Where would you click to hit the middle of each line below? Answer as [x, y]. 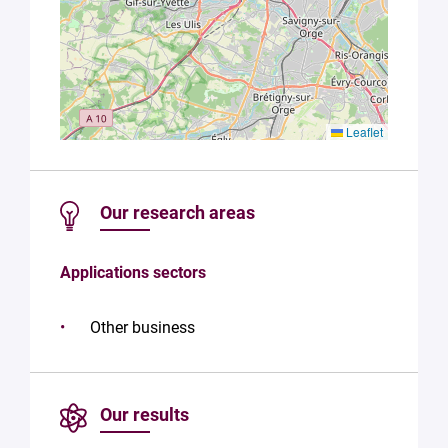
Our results [144, 414]
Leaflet [363, 131]
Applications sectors [133, 272]
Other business [142, 327]
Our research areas [177, 212]
